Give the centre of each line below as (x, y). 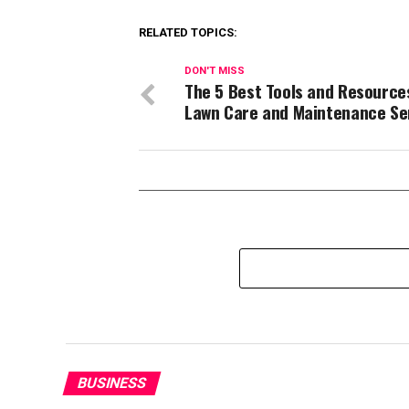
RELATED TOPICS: (188, 32)
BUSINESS (112, 383)
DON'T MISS (215, 71)
